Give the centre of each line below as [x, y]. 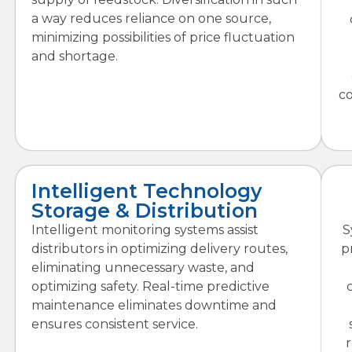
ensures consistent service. [115, 324]
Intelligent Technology [147, 191]
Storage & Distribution [145, 210]
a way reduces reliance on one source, [151, 18]
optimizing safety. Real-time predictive [150, 286]
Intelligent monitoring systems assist [145, 229]
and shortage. [75, 56]
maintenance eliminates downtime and [154, 305]
